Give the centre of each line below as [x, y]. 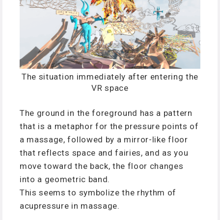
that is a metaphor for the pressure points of [109, 126]
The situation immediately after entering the [110, 77]
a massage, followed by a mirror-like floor [104, 139]
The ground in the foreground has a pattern [106, 113]
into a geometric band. [65, 179]
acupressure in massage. [70, 206]
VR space [110, 88]
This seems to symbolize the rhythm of [98, 192]
